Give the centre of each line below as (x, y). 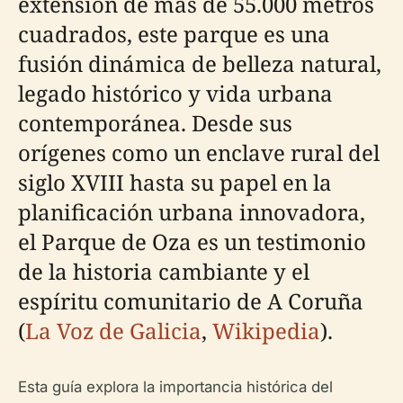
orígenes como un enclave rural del (199, 152)
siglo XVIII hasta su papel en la (175, 182)
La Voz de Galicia (113, 331)
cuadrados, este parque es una (174, 34)
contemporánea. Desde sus (155, 123)
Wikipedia (266, 331)
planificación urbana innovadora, (192, 212)
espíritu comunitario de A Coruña (191, 301)
